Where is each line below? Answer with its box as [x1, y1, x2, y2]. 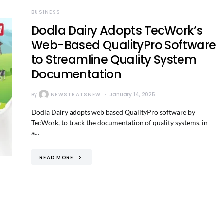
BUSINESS [31, 8, 60, 16]
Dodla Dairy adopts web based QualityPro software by [31, 108, 195, 116]
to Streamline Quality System [31, 52, 197, 68]
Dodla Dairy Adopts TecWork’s [31, 22, 203, 38]
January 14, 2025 [109, 91, 155, 98]
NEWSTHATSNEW [51, 91, 101, 98]
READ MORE [39, 153, 73, 161]
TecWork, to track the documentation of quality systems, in [31, 118, 208, 127]
